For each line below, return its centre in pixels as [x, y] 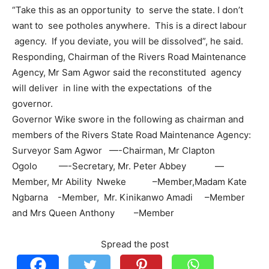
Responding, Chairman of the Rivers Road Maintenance [129, 57]
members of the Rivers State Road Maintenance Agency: [133, 135]
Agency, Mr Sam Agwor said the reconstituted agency [127, 72]
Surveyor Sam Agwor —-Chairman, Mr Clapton [113, 150]
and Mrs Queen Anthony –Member [93, 213]
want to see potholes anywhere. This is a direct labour [129, 26]
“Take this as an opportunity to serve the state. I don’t [128, 10]
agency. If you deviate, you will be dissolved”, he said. [128, 41]
